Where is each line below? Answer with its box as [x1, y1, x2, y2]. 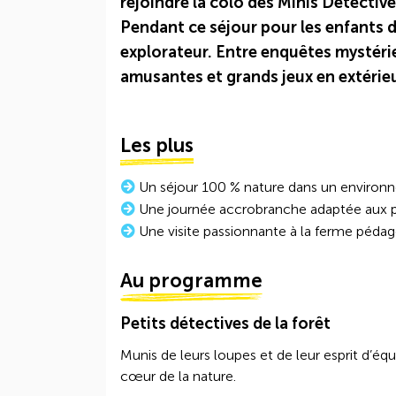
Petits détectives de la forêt [120, 314, 331, 333]
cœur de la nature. [120, 368, 236, 385]
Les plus [120, 133, 194, 157]
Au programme [120, 269, 263, 293]
